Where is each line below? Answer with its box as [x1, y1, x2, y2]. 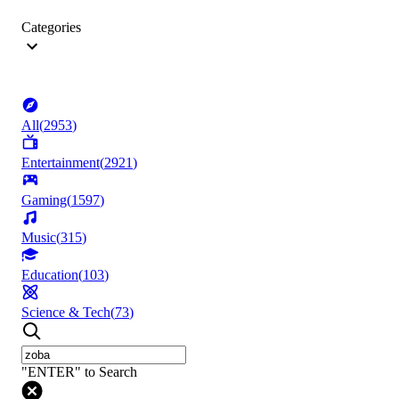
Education [21, 267, 78, 283]
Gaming [21, 192, 67, 208]
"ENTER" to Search [21, 364, 137, 380]
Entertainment [21, 155, 100, 171]
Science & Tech [21, 305, 110, 321]
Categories [21, 20, 81, 36]
